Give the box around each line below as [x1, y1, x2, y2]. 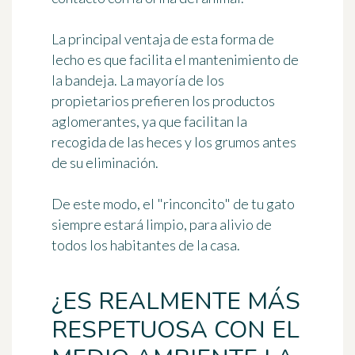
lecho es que [52, 51, 129, 69]
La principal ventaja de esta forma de [52, 30, 274, 48]
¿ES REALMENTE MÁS [52, 285, 300, 319]
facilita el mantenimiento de [129, 51, 299, 69]
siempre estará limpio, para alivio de [52, 216, 272, 234]
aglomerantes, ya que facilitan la [52, 113, 247, 131]
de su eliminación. [52, 154, 158, 172]
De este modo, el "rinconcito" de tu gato [52, 195, 295, 213]
